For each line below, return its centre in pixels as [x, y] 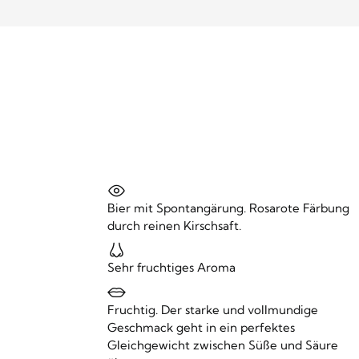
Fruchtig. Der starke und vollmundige [213, 309]
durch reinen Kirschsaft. [175, 225]
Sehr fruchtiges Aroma [172, 268]
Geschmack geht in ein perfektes [202, 327]
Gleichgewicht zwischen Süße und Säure [223, 345]
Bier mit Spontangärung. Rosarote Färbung [229, 208]
